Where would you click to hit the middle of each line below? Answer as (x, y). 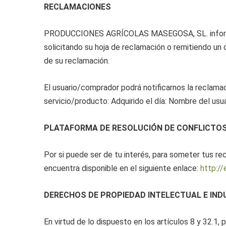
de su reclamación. (77, 61)
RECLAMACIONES (77, 7)
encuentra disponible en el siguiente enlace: (122, 168)
